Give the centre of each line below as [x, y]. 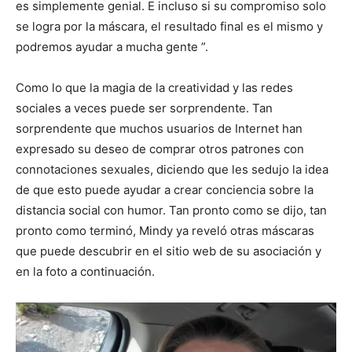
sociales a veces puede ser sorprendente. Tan [144, 108]
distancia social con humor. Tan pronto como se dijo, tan [171, 210]
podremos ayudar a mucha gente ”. [112, 47]
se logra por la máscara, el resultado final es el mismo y [169, 26]
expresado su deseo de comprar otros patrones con [160, 149]
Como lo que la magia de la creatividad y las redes [154, 88]
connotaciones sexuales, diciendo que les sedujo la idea [172, 169]
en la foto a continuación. [85, 271]
